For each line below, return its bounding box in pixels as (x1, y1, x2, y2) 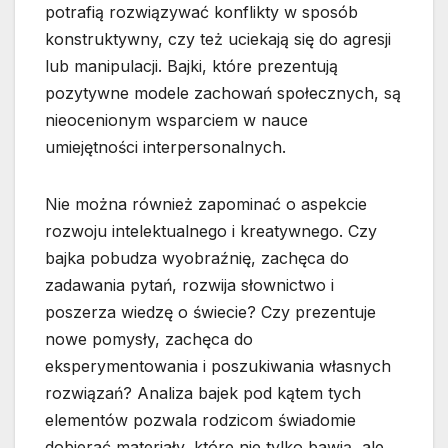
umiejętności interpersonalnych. (45, 137, 286, 158)
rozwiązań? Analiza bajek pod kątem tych (45, 383, 361, 404)
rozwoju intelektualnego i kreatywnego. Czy (45, 221, 377, 242)
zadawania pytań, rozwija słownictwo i (45, 275, 334, 296)
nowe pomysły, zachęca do (45, 329, 253, 350)
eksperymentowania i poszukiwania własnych (45, 356, 391, 377)
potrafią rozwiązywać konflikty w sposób (45, 2, 358, 23)
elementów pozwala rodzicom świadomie (45, 410, 356, 431)
